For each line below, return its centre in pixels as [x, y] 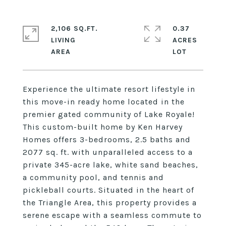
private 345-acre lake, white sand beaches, [110, 165]
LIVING [63, 40]
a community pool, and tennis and [93, 177]
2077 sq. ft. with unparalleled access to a [108, 152]
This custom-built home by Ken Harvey [103, 127]
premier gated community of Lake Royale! [109, 114]
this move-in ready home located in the [104, 102]
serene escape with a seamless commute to [112, 215]
